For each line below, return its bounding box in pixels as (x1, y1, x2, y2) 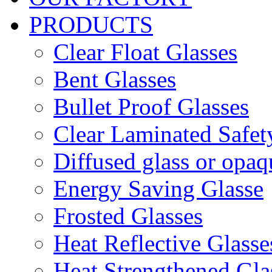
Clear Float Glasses (53, 39, 237, 66)
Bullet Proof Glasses (53, 93, 249, 120)
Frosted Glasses (53, 203, 203, 229)
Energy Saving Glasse (53, 175, 263, 202)
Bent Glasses (53, 66, 176, 93)
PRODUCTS (29, 12, 153, 38)
